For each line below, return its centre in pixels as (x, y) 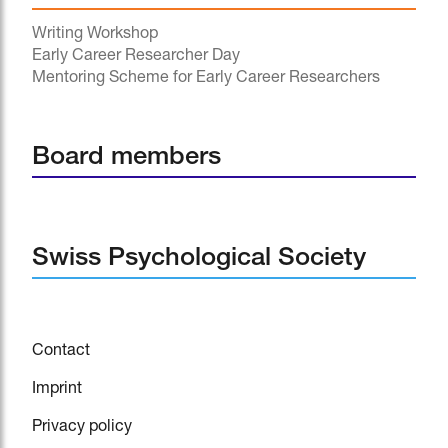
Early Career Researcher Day (136, 57)
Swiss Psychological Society (199, 259)
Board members (126, 158)
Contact (61, 351)
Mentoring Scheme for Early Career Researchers (206, 79)
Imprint (57, 389)
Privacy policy (82, 427)
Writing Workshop (95, 35)
